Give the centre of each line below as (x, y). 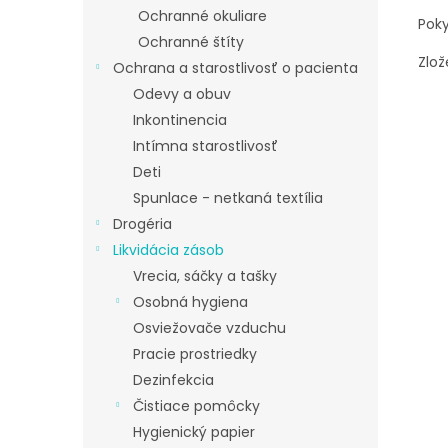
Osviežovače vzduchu (209, 328)
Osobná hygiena (190, 302)
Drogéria (142, 224)
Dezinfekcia (173, 380)
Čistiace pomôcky (196, 406)
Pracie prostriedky (195, 354)
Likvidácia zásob (168, 250)
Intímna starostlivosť (205, 146)
